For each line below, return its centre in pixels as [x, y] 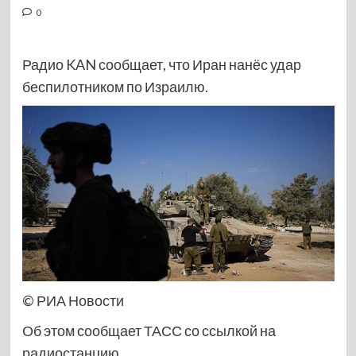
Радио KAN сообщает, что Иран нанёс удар [161, 64]
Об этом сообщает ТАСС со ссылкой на [149, 330]
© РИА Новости [73, 300]
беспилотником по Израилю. [115, 87]
